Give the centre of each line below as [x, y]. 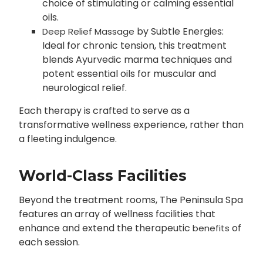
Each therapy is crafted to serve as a [104, 111]
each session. [49, 242]
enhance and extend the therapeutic [105, 228]
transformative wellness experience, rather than [131, 125]
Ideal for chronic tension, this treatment [134, 46]
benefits [211, 228]
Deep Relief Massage [88, 32]
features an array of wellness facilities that [117, 214]
